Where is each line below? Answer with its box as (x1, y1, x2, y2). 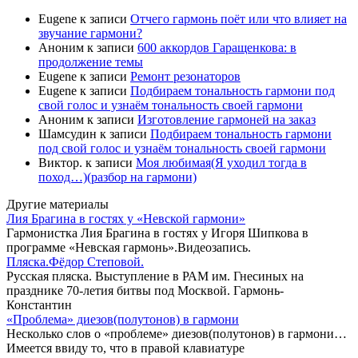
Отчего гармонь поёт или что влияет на (130, 12, 347, 26)
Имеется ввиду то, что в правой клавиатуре (6, 341, 245, 356)
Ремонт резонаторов (130, 70, 241, 84)
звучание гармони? (38, 26, 142, 41)
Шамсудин (38, 127, 97, 141)
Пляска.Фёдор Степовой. (6, 255, 144, 269)
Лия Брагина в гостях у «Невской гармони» (6, 212, 245, 226)
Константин (6, 298, 72, 312)
